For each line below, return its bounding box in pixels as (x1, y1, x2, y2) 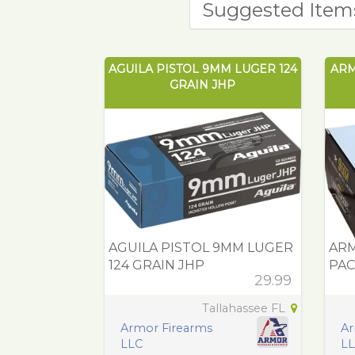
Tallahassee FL (201, 301, 288, 316)
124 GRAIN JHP (109, 258, 204, 273)
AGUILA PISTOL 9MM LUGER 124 (108, 61, 297, 76)
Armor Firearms (120, 321, 212, 336)
